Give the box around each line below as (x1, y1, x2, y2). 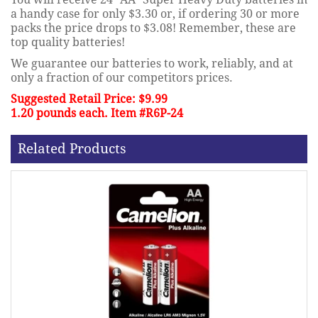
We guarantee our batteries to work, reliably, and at (11, 56, 293, 70)
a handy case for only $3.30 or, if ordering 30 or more (11, 6, 300, 21)
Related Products (18, 140, 126, 157)
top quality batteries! (11, 35, 125, 49)
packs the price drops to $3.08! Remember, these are (11, 21, 296, 35)
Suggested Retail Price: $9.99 (11, 92, 168, 106)
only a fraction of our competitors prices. (11, 70, 233, 84)
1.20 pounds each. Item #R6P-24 (11, 106, 183, 120)
